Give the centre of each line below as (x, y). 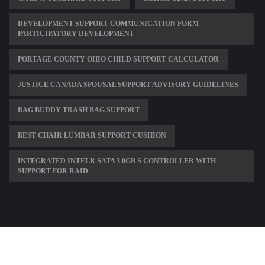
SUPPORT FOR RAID (53, 171)
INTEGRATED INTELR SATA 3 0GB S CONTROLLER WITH (117, 161)
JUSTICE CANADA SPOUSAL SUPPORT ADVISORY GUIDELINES (128, 85)
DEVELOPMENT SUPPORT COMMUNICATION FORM (108, 24)
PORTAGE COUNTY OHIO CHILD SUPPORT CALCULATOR (118, 59)
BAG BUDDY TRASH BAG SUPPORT (79, 110)
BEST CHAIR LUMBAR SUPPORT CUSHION (92, 136)
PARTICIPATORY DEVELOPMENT (76, 34)
